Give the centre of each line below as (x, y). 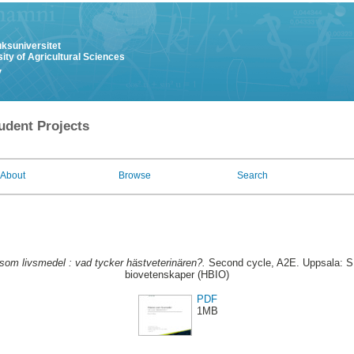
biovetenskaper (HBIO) (177, 275)
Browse (135, 175)
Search (252, 175)
